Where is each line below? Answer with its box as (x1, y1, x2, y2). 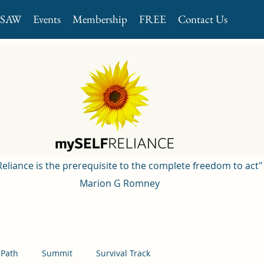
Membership (72, 12, 127, 27)
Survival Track (96, 247, 150, 259)
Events (33, 12, 61, 27)
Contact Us (178, 12, 227, 27)
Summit (42, 247, 72, 259)
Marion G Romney (77, 177, 160, 190)
